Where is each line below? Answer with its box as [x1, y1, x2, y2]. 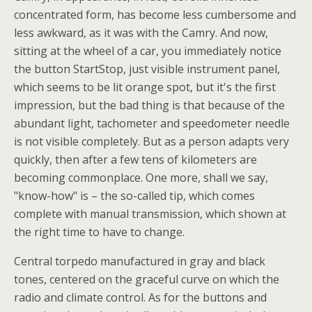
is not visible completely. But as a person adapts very [14, 134, 289, 149]
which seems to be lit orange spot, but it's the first [14, 79, 276, 95]
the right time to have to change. [14, 224, 185, 240]
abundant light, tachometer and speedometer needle [14, 116, 290, 131]
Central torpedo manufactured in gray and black [14, 253, 265, 269]
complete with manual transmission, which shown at [14, 206, 286, 221]
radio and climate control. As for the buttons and [14, 290, 267, 305]
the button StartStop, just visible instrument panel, [14, 61, 280, 77]
